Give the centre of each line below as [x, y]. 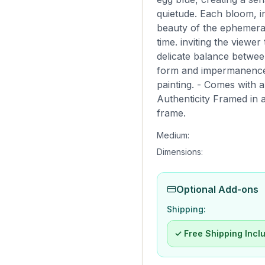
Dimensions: [180, 152]
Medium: [173, 135]
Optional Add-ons [217, 189]
